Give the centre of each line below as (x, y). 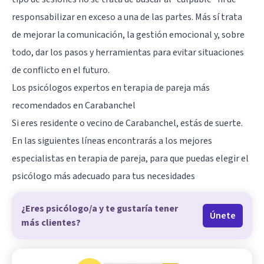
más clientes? (51, 222)
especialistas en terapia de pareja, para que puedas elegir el (130, 158)
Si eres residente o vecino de (69, 123)
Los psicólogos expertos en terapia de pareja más (111, 88)
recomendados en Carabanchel (74, 105)
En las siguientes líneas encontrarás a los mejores (112, 141)
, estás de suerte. (209, 123)
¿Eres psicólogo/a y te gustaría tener (100, 208)
